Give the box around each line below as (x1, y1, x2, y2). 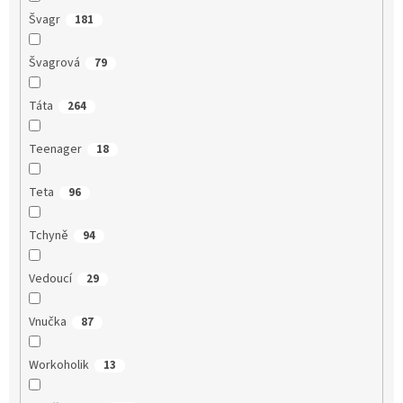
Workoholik (28, 355, 89, 374)
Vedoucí (28, 269, 72, 288)
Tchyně (28, 226, 68, 245)
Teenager (28, 139, 82, 158)
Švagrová (28, 53, 80, 72)
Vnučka (28, 312, 67, 331)
